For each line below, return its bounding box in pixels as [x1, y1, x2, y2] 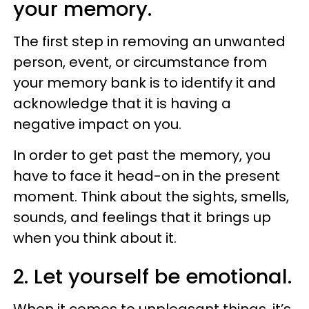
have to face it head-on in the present [13, 166, 280, 186]
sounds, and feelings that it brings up [13, 207, 271, 227]
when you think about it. [13, 228, 177, 248]
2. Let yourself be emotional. [13, 262, 292, 290]
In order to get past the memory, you [13, 145, 270, 165]
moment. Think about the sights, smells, [13, 186, 289, 206]
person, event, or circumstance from [13, 52, 267, 72]
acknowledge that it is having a [13, 93, 231, 113]
